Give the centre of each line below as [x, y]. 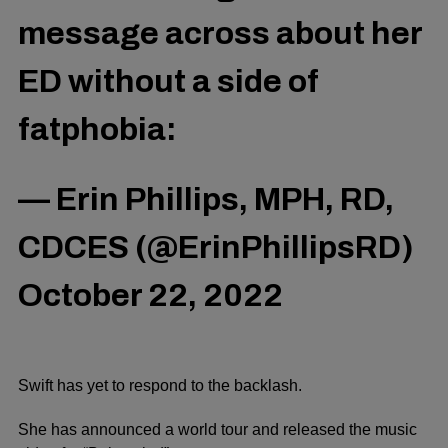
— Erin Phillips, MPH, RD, [206, 200]
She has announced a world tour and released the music [217, 430]
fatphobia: [97, 129]
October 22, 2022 [150, 296]
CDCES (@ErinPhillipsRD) [216, 248]
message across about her [220, 33]
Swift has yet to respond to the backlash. [160, 386]
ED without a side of [168, 81]
